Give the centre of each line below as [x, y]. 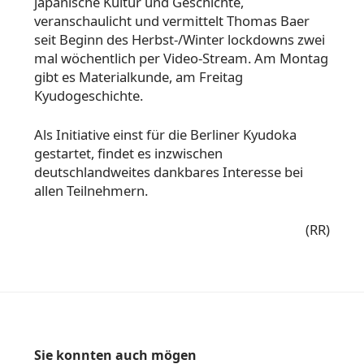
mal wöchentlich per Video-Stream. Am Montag [181, 58]
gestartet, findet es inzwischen [128, 154]
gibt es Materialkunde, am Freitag [139, 77]
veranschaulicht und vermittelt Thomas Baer [172, 21]
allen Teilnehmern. [93, 191]
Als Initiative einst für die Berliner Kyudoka [165, 135]
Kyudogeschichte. [89, 96]
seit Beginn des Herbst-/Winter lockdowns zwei [180, 40]
